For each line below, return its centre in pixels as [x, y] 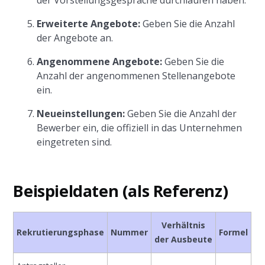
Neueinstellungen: [81, 114]
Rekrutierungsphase [61, 232]
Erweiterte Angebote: [89, 24]
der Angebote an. [75, 38]
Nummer [130, 232]
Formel [234, 232]
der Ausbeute [184, 239]
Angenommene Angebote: [100, 62]
